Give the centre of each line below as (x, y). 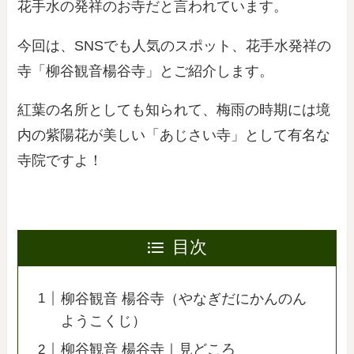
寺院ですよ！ (60, 161)
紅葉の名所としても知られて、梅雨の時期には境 (174, 110)
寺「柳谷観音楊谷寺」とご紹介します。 (146, 71)
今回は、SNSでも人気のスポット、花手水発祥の (175, 45)
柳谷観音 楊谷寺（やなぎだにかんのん (184, 298)
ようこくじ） (104, 320)
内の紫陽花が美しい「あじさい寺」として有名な (174, 136)
